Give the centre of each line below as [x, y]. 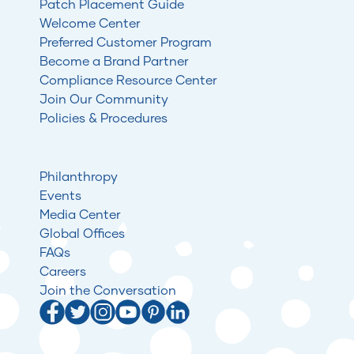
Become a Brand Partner [114, 60]
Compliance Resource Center [128, 79]
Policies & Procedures [104, 117]
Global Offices [82, 233]
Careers [63, 271]
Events [60, 195]
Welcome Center [90, 23]
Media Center [80, 214]
